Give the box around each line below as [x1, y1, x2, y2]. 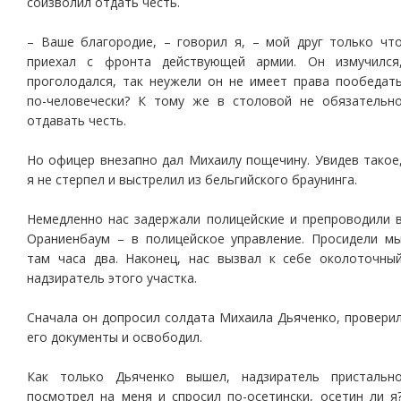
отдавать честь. [27, 112, 126, 129]
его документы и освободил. [27, 328, 202, 346]
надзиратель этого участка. [27, 269, 197, 286]
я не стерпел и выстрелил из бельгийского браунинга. [27, 171, 357, 188]
